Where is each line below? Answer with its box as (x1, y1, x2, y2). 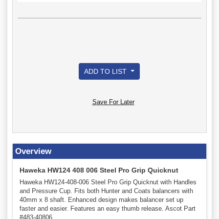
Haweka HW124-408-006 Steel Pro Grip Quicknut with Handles (20, 178, 197, 186)
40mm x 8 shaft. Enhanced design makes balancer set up (20, 196, 183, 203)
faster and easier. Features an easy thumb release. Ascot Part (20, 204, 196, 212)
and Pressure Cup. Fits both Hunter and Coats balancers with (20, 187, 193, 195)
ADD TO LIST (84, 67, 129, 75)
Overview (15, 146, 51, 156)
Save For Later (92, 98, 134, 106)
